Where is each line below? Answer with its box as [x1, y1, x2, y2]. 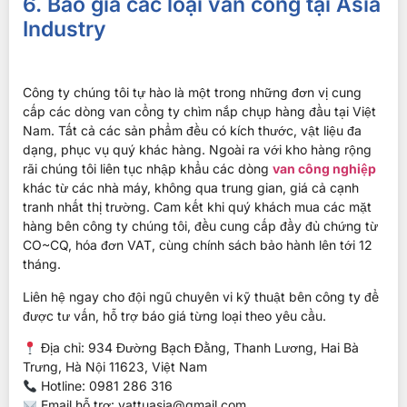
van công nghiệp [273, 161, 376, 177]
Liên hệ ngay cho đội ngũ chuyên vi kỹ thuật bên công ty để [23, 288, 379, 304]
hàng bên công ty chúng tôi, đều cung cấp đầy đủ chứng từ [23, 218, 378, 234]
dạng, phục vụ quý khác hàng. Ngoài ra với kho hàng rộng [23, 142, 372, 158]
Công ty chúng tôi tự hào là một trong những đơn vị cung [23, 84, 362, 101]
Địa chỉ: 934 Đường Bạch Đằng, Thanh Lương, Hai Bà [36, 340, 359, 356]
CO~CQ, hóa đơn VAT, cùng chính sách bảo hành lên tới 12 [23, 237, 372, 253]
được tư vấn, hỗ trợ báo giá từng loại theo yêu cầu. [23, 307, 326, 323]
